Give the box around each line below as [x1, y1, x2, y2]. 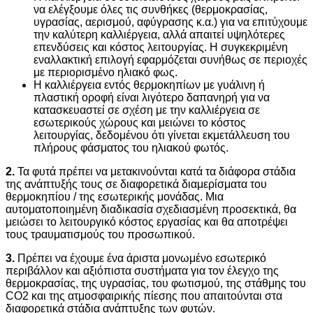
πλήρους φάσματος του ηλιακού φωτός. [34, 141, 228, 154]
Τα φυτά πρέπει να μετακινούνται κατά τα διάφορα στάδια [15, 165, 296, 177]
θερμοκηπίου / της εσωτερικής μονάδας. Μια [6, 190, 224, 203]
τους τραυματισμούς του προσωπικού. [6, 228, 195, 240]
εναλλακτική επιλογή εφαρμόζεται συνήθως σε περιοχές [34, 53, 307, 66]
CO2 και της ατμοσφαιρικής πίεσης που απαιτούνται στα [6, 289, 282, 302]
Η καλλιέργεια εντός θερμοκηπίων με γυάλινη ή [34, 78, 265, 91]
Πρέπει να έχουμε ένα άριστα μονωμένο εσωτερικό [15, 252, 266, 264]
